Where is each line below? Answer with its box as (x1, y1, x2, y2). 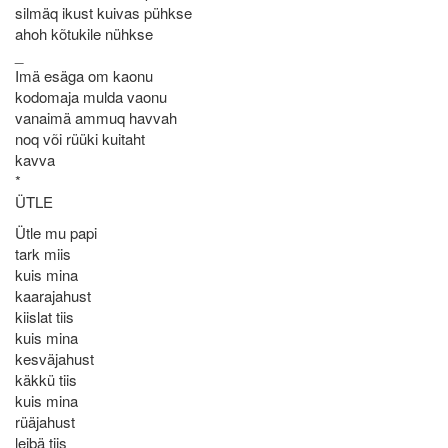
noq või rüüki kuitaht (15, 128, 145, 149)
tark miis (15, 243, 71, 264)
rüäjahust (15, 411, 75, 432)
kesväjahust (15, 348, 94, 369)
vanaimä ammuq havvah (15, 107, 177, 128)
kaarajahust (15, 285, 91, 306)
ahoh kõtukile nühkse (15, 23, 153, 44)
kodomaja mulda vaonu (15, 86, 167, 107)
